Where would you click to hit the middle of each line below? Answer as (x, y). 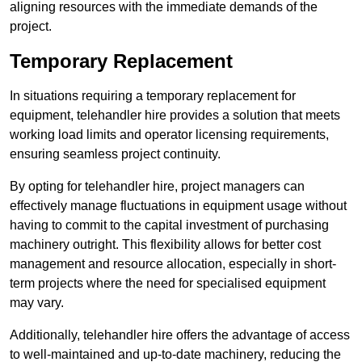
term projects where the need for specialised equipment (168, 284)
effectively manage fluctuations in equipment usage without (178, 206)
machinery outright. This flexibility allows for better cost (165, 245)
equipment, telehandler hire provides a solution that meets (175, 116)
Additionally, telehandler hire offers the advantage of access (180, 335)
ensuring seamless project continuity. (115, 154)
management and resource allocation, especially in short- (173, 264)
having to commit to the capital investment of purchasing (169, 225)
